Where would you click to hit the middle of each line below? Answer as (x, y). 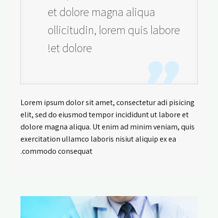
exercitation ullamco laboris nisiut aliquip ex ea (98, 139)
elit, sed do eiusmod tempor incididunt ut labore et (105, 114)
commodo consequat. (57, 151)
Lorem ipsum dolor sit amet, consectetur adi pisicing (108, 102)
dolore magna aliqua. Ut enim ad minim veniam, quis (108, 127)
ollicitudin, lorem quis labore (114, 30)
